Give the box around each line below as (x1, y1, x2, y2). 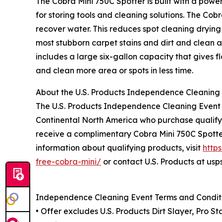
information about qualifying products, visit (36, 143, 203, 153)
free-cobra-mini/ (36, 157, 101, 167)
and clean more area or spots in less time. (36, 65, 193, 76)
